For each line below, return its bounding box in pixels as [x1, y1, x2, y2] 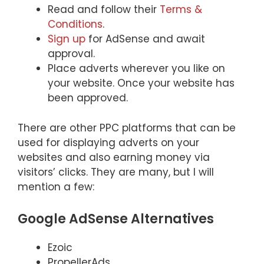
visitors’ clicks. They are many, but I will [18, 164, 214, 179]
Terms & [160, 2, 202, 16]
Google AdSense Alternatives [18, 210, 214, 228]
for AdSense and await [85, 32, 205, 46]
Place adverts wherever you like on [48, 61, 225, 75]
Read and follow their [48, 2, 160, 16]
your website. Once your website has [48, 76, 235, 90]
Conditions [48, 17, 103, 31]
